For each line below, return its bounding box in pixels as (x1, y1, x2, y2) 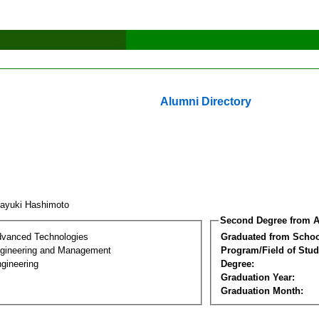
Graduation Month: (221, 285, 303, 296)
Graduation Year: (221, 271, 295, 283)
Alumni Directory (160, 95, 251, 108)
